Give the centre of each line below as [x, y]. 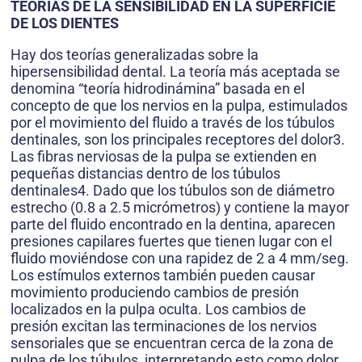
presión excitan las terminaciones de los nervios [164, 326]
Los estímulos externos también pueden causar [163, 276]
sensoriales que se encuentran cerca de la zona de [172, 343]
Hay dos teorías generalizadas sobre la [135, 55]
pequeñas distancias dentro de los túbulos [145, 174]
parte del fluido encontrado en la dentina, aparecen [173, 225]
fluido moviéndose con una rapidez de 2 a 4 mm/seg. [180, 259]
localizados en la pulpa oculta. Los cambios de [158, 309]
